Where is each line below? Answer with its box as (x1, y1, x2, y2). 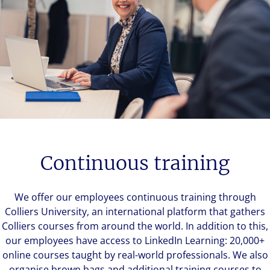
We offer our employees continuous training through (14, 190, 256, 204)
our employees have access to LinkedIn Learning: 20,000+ (5, 234, 265, 248)
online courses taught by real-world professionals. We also (2, 248, 268, 262)
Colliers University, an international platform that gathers (5, 205, 265, 219)
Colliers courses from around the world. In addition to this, (2, 219, 268, 233)
